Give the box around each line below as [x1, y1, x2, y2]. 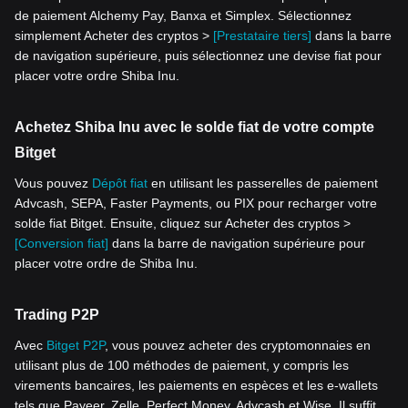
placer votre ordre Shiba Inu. [15, 68, 179, 84]
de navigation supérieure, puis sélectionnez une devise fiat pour [15, 48, 382, 64]
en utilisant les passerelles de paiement [148, 176, 378, 191]
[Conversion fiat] [15, 236, 108, 251]
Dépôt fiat [92, 176, 148, 191]
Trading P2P [15, 307, 99, 323]
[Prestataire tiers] [213, 28, 311, 44]
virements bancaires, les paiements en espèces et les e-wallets [15, 378, 378, 393]
